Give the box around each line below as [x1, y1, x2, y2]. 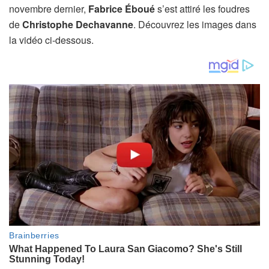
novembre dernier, [9, 2, 88, 16]
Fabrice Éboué [88, 2, 157, 16]
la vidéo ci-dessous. [9, 33, 94, 47]
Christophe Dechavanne [22, 17, 133, 31]
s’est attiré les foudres [157, 2, 250, 16]
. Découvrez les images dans [133, 17, 256, 31]
